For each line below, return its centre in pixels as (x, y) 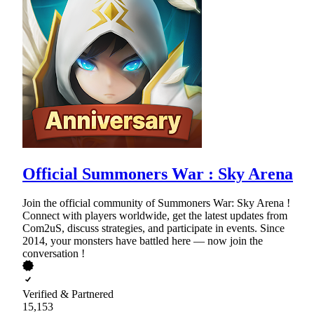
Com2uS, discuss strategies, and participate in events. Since (153, 228)
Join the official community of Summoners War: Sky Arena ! (156, 203)
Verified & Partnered (68, 294)
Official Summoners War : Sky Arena (158, 173)
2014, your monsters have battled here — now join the (143, 241)
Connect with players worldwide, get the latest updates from (155, 216)
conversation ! (54, 254)
